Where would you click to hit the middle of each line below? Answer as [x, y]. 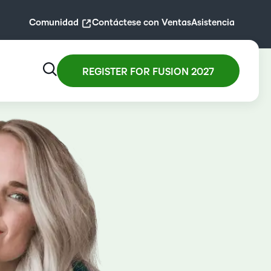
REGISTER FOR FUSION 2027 [148, 72]
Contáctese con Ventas [142, 22]
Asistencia [213, 22]
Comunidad [54, 22]
